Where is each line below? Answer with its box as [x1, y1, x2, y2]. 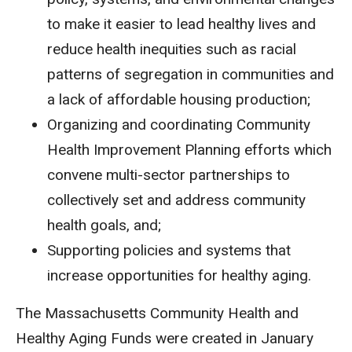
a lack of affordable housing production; [47, 90, 314, 108]
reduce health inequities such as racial [47, 40, 296, 58]
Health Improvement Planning [47, 141, 240, 159]
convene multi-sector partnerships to [47, 166, 290, 184]
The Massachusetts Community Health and [16, 304, 299, 322]
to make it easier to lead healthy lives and [47, 15, 316, 33]
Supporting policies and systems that [47, 241, 291, 259]
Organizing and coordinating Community [47, 115, 310, 134]
